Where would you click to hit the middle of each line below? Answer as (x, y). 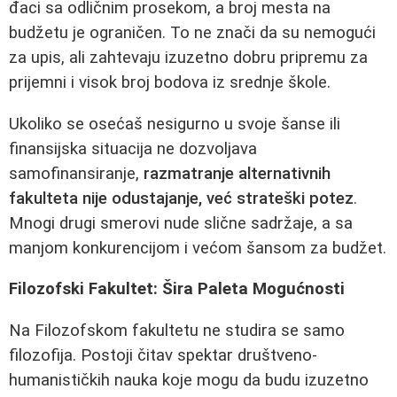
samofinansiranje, (76, 173)
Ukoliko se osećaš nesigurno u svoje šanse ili (175, 124)
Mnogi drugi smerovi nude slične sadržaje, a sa (181, 223)
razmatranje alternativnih (237, 173)
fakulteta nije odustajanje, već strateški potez (181, 198)
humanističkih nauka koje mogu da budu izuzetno (189, 380)
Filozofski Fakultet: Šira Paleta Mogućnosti (177, 289)
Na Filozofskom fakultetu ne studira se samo (177, 330)
